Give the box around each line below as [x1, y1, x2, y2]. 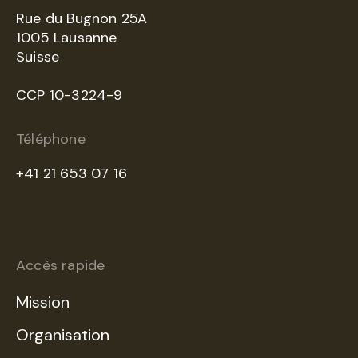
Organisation [16, 324, 109, 346]
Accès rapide [16, 256, 105, 276]
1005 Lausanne [16, 28, 117, 48]
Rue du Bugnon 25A [16, 9, 148, 29]
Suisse [16, 47, 60, 67]
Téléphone [16, 129, 86, 149]
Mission [16, 292, 70, 313]
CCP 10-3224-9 [16, 86, 123, 105]
